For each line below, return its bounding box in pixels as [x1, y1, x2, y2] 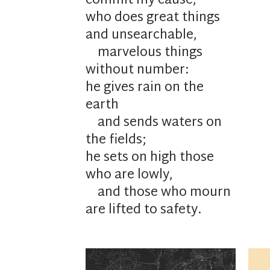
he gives [86, 77, 137, 100]
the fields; [86, 129, 146, 152]
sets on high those [104, 146, 214, 170]
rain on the [137, 77, 204, 100]
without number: [86, 59, 189, 83]
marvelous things [98, 42, 202, 65]
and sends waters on [98, 111, 222, 135]
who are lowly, [86, 164, 173, 187]
